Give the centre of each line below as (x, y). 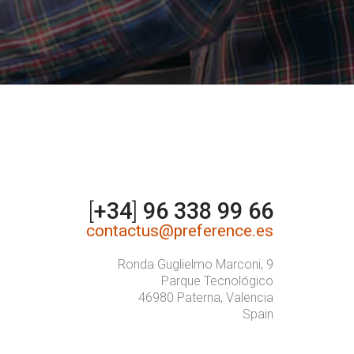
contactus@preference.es (179, 230)
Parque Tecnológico (217, 281)
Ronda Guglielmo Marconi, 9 (195, 264)
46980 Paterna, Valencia (205, 297)
